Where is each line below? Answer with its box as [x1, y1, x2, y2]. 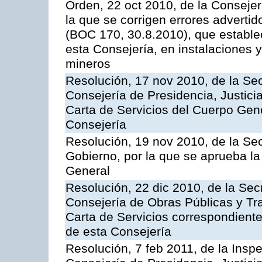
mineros [65, 57, 111, 71]
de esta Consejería [65, 225, 171, 239]
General [65, 164, 110, 178]
